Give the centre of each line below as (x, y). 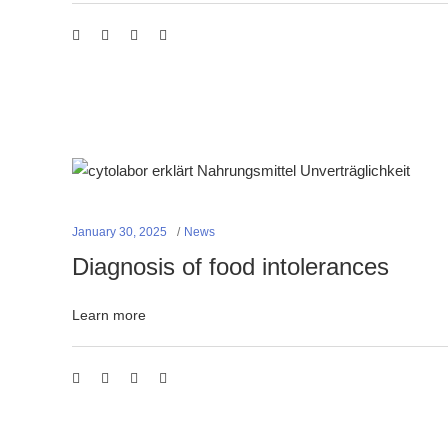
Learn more (109, 314)
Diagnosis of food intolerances (230, 266)
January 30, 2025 (119, 231)
